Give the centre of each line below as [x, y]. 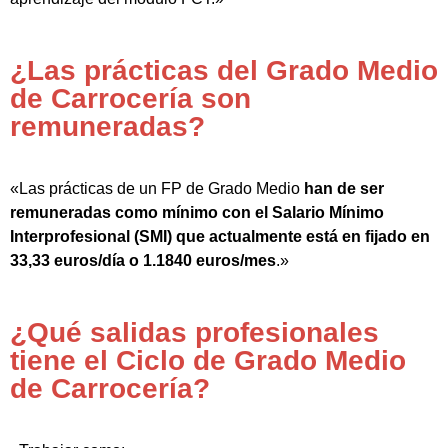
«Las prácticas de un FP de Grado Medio [157, 189]
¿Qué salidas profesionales [194, 333]
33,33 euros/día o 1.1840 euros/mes [143, 261]
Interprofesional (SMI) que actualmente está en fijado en [220, 237]
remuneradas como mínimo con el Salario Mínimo [197, 213]
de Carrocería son [130, 99]
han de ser [344, 189]
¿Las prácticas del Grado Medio [224, 71]
